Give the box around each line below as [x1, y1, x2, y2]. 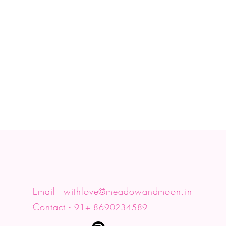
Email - [33, 185, 64, 197]
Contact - [33, 201, 75, 213]
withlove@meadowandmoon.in [64, 185, 192, 197]
